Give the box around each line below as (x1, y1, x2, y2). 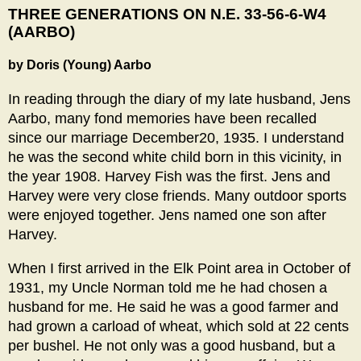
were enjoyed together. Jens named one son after (8, 207, 326, 224)
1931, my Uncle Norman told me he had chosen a (8, 280, 327, 297)
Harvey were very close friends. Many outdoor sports (8, 188, 346, 205)
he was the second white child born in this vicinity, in (8, 149, 342, 166)
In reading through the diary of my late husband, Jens (8, 91, 351, 108)
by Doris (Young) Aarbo (8, 57, 151, 72)
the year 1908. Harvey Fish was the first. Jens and (8, 168, 330, 185)
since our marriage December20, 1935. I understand (8, 130, 344, 147)
